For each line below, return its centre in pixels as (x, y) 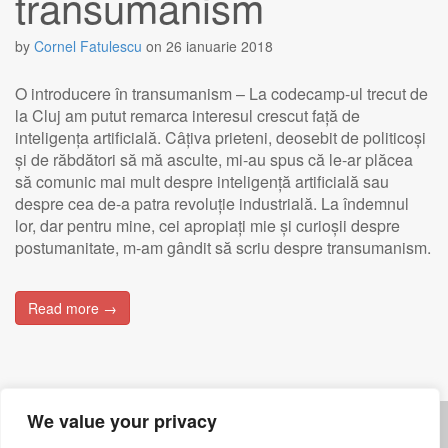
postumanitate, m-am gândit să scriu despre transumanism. (223, 247)
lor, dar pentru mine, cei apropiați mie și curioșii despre (207, 225)
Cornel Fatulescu (88, 46)
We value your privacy (122, 421)
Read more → (72, 308)
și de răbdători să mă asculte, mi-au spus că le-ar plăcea (214, 159)
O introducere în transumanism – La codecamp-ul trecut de (221, 93)
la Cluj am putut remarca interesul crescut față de (187, 115)
